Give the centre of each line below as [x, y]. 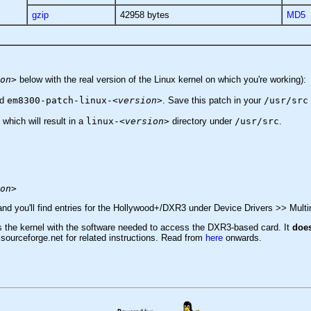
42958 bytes [145, 15]
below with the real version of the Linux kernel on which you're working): [161, 79]
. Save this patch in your [213, 100]
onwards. [242, 237]
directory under [202, 121]
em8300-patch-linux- [60, 100]
